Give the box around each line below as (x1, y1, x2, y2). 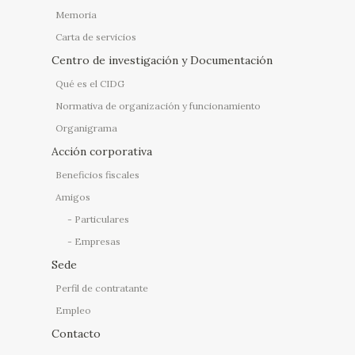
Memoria (55, 8, 97, 21)
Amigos (55, 190, 90, 203)
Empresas (74, 235, 120, 247)
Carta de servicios (55, 30, 136, 43)
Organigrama (55, 121, 117, 134)
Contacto (52, 326, 101, 341)
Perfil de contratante (55, 281, 148, 294)
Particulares (74, 212, 129, 225)
